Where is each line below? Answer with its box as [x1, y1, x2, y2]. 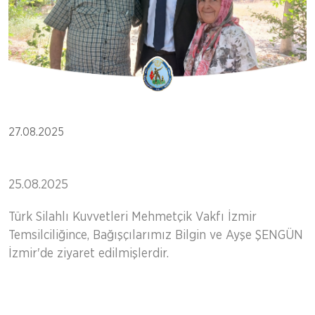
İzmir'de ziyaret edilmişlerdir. [8, 247, 169, 260]
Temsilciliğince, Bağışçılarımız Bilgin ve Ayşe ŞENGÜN [8, 229, 303, 242]
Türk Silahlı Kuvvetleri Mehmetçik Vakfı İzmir [8, 211, 257, 224]
